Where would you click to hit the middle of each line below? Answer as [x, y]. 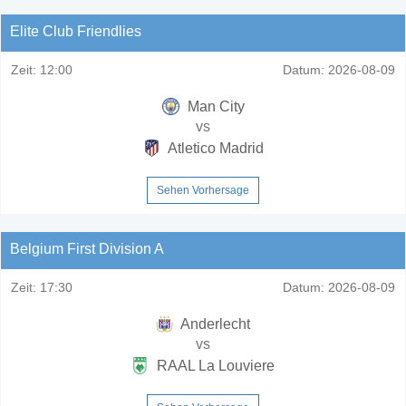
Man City [214, 106]
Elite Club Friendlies [76, 31]
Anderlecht [214, 324]
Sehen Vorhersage [203, 190]
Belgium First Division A [87, 248]
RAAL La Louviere [214, 365]
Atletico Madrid [214, 148]
